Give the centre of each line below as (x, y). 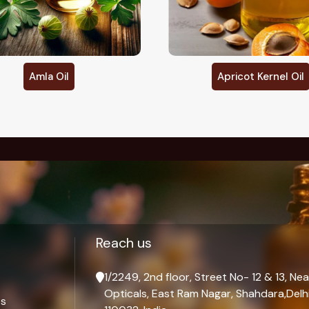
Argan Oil (261, 77)
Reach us (123, 243)
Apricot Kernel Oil (49, 77)
